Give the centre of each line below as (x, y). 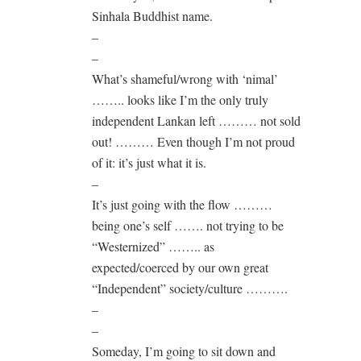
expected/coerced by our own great (180, 267)
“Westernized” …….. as (153, 246)
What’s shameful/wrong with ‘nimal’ (185, 79)
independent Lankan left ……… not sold (196, 120)
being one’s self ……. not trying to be (188, 225)
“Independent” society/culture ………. (190, 288)
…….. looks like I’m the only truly (180, 100)
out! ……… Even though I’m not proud (193, 141)
